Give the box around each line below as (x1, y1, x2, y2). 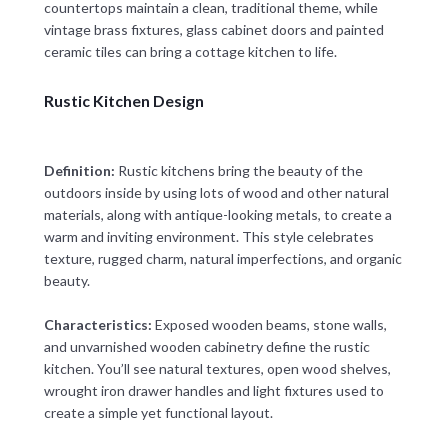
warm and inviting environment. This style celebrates (43, 228, 374, 246)
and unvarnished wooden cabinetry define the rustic (43, 338, 370, 356)
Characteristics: (43, 316, 152, 334)
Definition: (43, 162, 115, 180)
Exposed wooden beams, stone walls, (151, 316, 387, 334)
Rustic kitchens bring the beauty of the (114, 162, 363, 180)
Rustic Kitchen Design (43, 90, 204, 110)
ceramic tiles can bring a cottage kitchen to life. (43, 43, 337, 61)
